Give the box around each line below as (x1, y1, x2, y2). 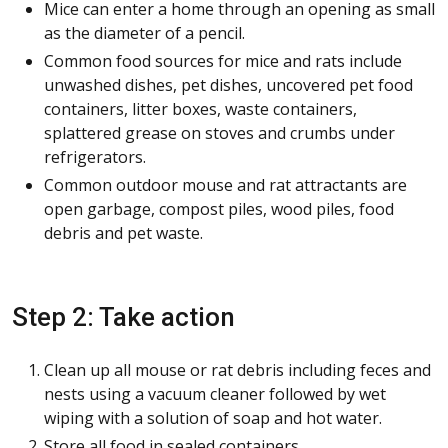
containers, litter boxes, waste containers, (44, 97, 357, 120)
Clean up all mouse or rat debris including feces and (44, 358, 431, 381)
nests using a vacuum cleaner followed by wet (44, 382, 386, 405)
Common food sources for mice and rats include (44, 49, 402, 72)
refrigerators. (44, 145, 146, 168)
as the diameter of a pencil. (44, 21, 245, 44)
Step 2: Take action (12, 301, 235, 332)
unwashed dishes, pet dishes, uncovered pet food (44, 73, 413, 96)
